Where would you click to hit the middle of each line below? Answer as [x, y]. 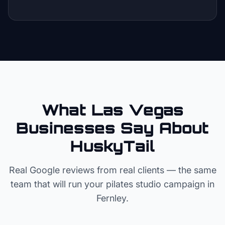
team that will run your [58, 184]
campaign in [188, 184]
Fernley [111, 198]
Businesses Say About [113, 128]
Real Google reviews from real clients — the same [113, 170]
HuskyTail [113, 146]
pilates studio [134, 184]
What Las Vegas [113, 110]
